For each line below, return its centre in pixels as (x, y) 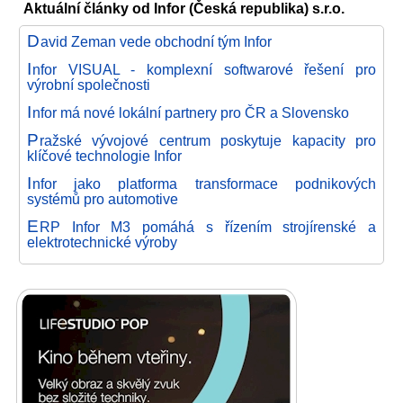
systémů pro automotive (103, 198)
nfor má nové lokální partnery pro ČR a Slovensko (190, 112)
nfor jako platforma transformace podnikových (204, 183)
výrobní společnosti (89, 84)
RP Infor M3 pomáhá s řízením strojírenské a (207, 226)
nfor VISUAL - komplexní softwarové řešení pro (204, 69)
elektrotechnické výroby (102, 242)
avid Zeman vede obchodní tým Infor (156, 41)
